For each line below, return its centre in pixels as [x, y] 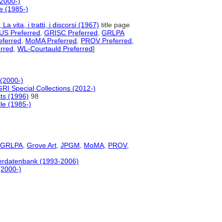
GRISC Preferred [71, 33]
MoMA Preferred [51, 41]
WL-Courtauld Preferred [55, 49]
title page [114, 25]
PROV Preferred [106, 41]
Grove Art [42, 145]
